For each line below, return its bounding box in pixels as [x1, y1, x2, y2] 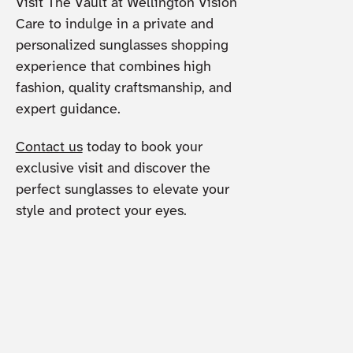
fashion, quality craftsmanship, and [15, 81, 232, 97]
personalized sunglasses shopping [15, 39, 229, 54]
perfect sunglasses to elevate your [15, 182, 229, 198]
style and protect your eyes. [15, 203, 187, 219]
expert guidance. [15, 102, 124, 118]
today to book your [82, 139, 203, 155]
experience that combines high [15, 60, 211, 76]
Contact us [15, 139, 83, 155]
